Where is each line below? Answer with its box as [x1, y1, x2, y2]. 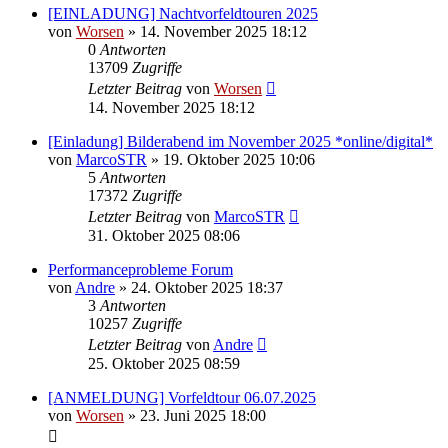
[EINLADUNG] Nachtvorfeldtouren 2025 [48, 4, 318, 22]
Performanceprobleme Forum [48, 260, 233, 278]
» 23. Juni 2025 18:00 [124, 406, 266, 424]
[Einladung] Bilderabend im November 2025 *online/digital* [48, 132, 433, 150]
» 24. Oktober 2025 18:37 [115, 278, 283, 296]
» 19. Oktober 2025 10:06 [147, 150, 315, 168]
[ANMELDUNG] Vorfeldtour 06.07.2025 [48, 388, 316, 406]
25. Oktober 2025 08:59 [88, 354, 240, 372]
